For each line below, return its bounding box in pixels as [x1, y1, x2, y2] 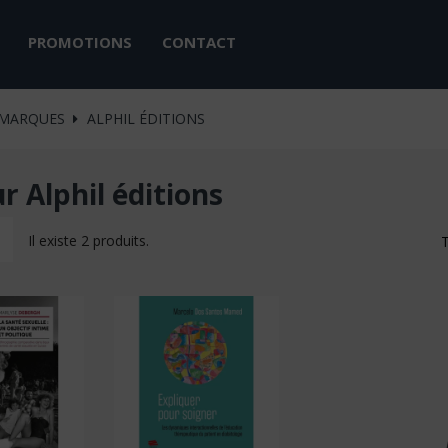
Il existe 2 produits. [28, 231, 149, 251]
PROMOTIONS [27, 31, 132, 52]
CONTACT [161, 31, 236, 52]
